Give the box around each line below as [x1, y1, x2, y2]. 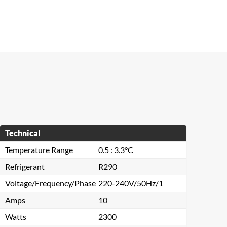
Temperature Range [5, 145, 73, 155]
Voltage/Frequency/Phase [5, 178, 96, 188]
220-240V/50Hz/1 [98, 178, 163, 188]
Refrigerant [5, 162, 45, 171]
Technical [5, 128, 41, 138]
